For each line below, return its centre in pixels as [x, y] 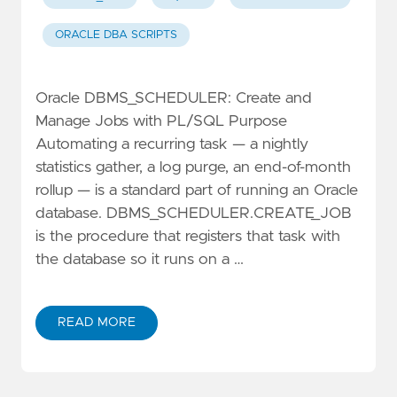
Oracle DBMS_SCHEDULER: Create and [174, 98]
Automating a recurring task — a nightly [172, 144]
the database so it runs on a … [140, 259]
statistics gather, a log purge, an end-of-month [193, 167]
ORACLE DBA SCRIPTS [116, 35]
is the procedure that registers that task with [188, 236]
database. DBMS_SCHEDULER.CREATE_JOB [194, 213]
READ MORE [97, 322]
